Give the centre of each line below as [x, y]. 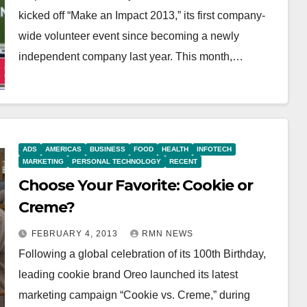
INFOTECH [214, 149]
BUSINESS [107, 149]
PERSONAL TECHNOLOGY [116, 161]
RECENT [183, 161]
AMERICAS [63, 149]
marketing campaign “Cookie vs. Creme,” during [134, 295]
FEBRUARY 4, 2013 [76, 234]
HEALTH [175, 149]
